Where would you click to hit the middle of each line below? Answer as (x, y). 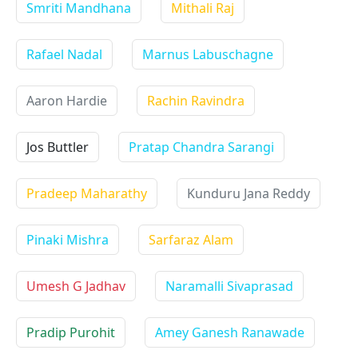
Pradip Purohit (71, 332)
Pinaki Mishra (68, 240)
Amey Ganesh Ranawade (230, 332)
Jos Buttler (58, 147)
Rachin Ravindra (196, 101)
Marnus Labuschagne (208, 54)
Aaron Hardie (67, 101)
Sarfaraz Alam (191, 240)
